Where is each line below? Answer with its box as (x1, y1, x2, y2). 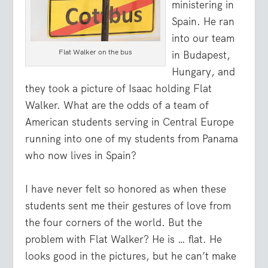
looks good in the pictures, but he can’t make (25, 249, 237, 263)
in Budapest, (172, 48, 231, 62)
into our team (172, 32, 235, 45)
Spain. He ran (172, 15, 235, 29)
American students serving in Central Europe (25, 115, 234, 129)
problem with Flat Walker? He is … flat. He (25, 232, 223, 246)
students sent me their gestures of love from (25, 199, 232, 212)
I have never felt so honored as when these (25, 182, 227, 196)
